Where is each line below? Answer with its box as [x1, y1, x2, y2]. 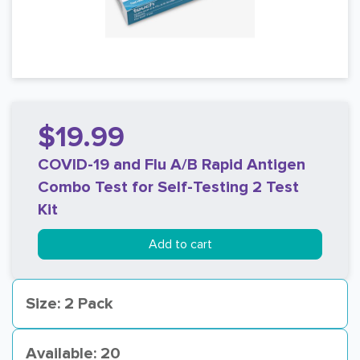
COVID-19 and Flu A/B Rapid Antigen [38, 155, 305, 174]
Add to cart [148, 236, 212, 252]
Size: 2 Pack [26, 294, 113, 313]
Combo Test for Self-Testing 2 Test [38, 178, 299, 197]
